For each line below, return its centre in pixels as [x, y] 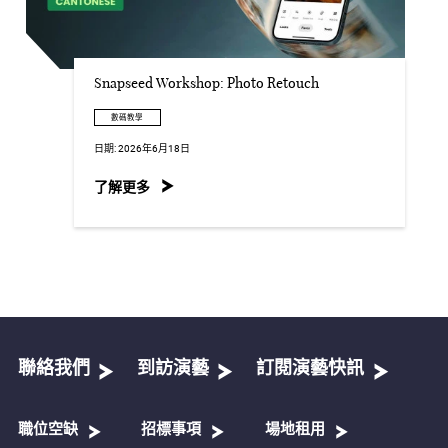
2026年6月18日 [154, 148]
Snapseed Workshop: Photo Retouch [207, 84]
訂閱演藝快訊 [310, 368]
